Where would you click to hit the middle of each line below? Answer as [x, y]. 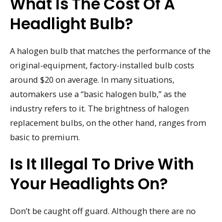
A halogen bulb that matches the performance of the [110, 51]
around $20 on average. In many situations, [92, 80]
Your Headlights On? [89, 184]
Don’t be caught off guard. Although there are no [103, 211]
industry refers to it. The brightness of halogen [99, 109]
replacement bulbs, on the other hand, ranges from [108, 123]
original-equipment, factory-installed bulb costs [102, 65]
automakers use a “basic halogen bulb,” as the [98, 94]
